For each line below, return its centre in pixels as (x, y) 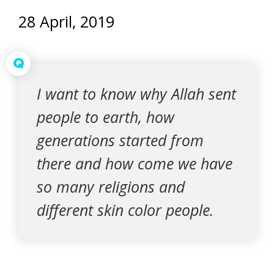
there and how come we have (135, 163)
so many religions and (111, 187)
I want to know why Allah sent (136, 94)
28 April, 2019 (66, 21)
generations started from (120, 140)
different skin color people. (125, 210)
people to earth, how (106, 117)
